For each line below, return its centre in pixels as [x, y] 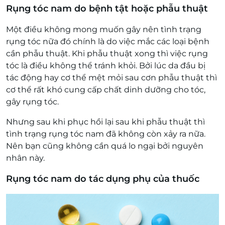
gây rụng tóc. [32, 102]
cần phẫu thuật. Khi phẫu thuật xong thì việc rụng [107, 53]
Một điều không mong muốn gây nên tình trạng [104, 29]
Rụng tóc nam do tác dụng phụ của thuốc [103, 179]
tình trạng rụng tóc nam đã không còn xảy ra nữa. [106, 134]
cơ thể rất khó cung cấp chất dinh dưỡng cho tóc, [106, 90]
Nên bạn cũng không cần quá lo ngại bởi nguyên [105, 146]
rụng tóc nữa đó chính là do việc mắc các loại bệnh [108, 41]
